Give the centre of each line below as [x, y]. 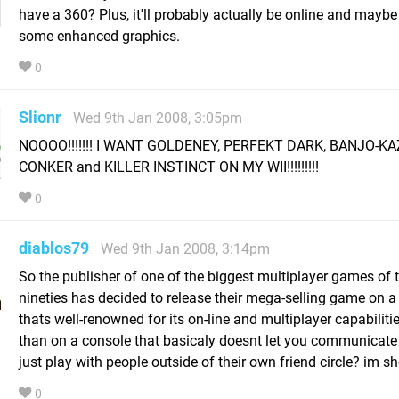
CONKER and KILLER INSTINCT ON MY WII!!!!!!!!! [169, 167]
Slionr [40, 117]
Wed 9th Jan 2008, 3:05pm [158, 118]
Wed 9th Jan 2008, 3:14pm [185, 248]
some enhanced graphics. [99, 36]
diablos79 [54, 248]
